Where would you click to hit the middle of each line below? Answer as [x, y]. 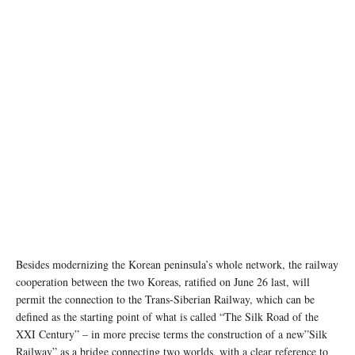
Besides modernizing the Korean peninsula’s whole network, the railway [177, 265]
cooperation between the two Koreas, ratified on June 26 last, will [163, 282]
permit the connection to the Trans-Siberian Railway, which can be [165, 300]
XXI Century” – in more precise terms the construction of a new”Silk [172, 334]
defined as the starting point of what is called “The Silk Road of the [167, 317]
